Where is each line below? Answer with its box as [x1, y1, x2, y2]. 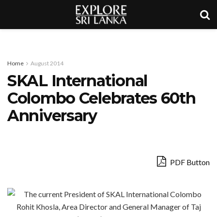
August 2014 [31, 60, 63, 67]
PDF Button [169, 157, 210, 167]
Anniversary [7, 106, 97, 125]
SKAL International [7, 71, 147, 90]
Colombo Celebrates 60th [7, 89, 196, 108]
